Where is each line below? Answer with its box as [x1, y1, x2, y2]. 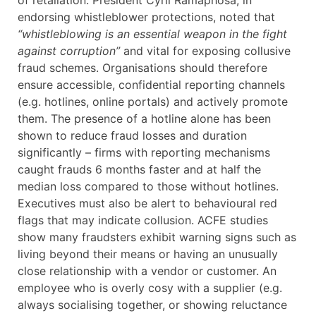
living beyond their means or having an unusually [18, 247, 278, 262]
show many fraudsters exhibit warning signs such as [18, 230, 296, 245]
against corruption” [18, 44, 120, 59]
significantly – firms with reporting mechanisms [18, 145, 270, 160]
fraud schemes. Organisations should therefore [18, 61, 267, 75]
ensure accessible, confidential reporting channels [18, 78, 285, 92]
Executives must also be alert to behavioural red [18, 196, 277, 211]
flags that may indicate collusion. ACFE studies [18, 213, 268, 228]
